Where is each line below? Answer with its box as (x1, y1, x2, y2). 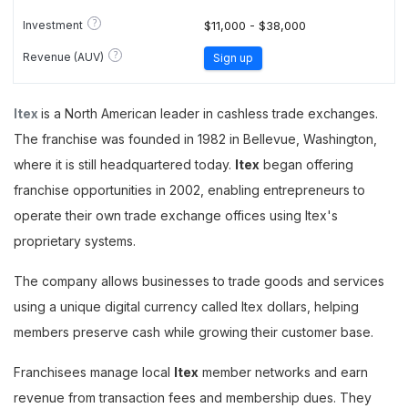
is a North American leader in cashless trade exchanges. (41, 106, 378, 121)
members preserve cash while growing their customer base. (14, 324, 373, 340)
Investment (23, 17, 83, 32)
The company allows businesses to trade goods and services (14, 273, 384, 289)
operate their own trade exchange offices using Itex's (14, 208, 338, 223)
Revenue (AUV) (23, 49, 104, 64)
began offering (260, 157, 353, 172)
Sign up (213, 50, 253, 65)
